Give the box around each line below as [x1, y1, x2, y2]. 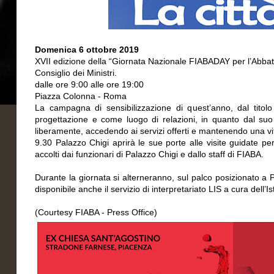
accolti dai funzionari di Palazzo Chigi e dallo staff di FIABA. [35, 149, 264, 159]
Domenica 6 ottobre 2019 [35, 45, 141, 54]
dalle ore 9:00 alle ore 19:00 [35, 80, 144, 89]
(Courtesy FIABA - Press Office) [35, 207, 157, 217]
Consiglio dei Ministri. [35, 68, 117, 78]
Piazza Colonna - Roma [35, 91, 127, 101]
